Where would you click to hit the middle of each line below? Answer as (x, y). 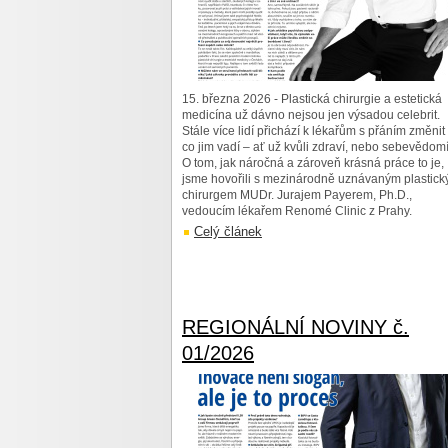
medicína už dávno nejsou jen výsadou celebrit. (311, 115)
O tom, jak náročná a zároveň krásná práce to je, (313, 163)
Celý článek (228, 231)
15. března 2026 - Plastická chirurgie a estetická (312, 99)
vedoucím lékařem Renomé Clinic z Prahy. (297, 211)
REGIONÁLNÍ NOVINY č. (295, 327)
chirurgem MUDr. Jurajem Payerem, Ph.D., (297, 195)
